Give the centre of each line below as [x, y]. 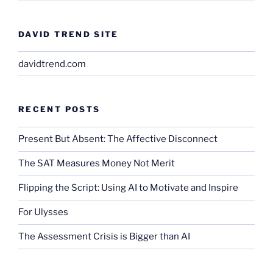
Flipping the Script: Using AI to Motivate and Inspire [128, 188]
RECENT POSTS [59, 109]
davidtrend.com [52, 64]
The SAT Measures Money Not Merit [97, 164]
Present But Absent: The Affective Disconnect [118, 139]
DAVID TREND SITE [69, 34]
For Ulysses [43, 212]
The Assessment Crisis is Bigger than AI [104, 237]
